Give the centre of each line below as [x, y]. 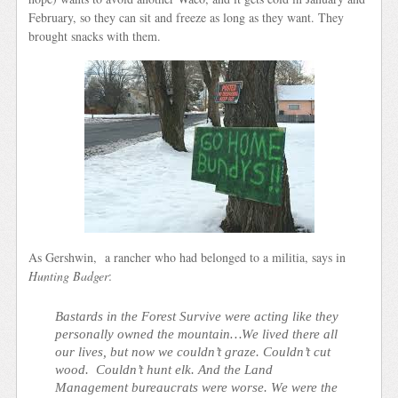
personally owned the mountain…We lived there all [197, 333]
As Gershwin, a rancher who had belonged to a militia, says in [187, 257]
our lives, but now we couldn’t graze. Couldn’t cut [193, 351]
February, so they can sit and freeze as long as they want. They [187, 18]
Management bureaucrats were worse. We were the [197, 386]
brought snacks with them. [95, 36]
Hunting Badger [69, 275]
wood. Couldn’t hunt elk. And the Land [164, 369]
